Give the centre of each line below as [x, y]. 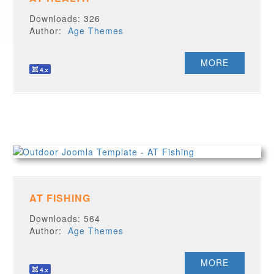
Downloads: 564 [65, 218]
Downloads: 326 [65, 18]
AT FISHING [60, 198]
